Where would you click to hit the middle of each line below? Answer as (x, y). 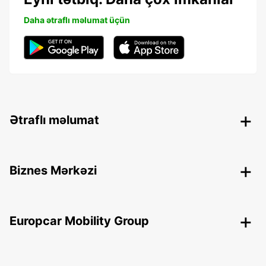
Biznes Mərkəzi (53, 170)
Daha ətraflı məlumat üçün (77, 20)
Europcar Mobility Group (79, 221)
